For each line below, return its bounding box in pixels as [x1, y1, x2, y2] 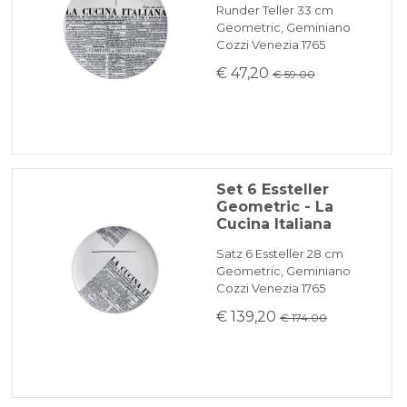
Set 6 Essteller [215, 180, 329, 198]
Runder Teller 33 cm [215, 3, 333, 17]
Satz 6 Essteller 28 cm [215, 245, 343, 261]
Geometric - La [215, 197, 333, 215]
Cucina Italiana [215, 214, 332, 233]
